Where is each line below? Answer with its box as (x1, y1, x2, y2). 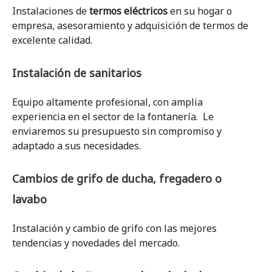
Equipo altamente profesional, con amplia (12, 95, 203, 109)
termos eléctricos (89, 4, 168, 18)
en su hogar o (168, 4, 232, 18)
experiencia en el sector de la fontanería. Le (12, 110, 214, 123)
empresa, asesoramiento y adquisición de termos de (12, 19, 248, 32)
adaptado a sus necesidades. (12, 139, 141, 152)
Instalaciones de (12, 4, 89, 18)
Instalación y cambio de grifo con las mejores (12, 222, 217, 235)
